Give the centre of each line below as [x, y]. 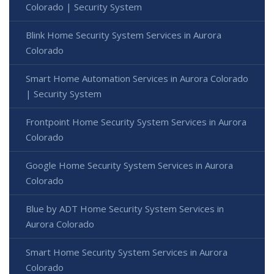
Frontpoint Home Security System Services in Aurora [136, 122]
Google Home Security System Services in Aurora [129, 165]
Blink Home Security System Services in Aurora [124, 35]
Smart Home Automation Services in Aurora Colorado [137, 79]
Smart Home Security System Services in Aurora [127, 252]
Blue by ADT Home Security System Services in [125, 209]
